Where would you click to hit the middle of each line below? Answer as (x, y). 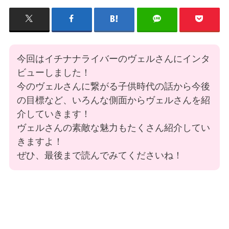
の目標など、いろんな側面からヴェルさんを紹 (113, 100)
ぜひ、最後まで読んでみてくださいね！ (100, 155)
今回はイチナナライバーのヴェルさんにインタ (113, 59)
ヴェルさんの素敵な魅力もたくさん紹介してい (113, 128)
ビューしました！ (54, 72)
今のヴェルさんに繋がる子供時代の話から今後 (113, 86)
